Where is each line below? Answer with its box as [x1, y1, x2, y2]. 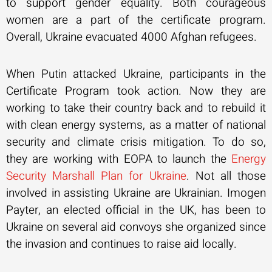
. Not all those [186, 168, 267, 185]
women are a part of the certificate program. [6, 11, 266, 29]
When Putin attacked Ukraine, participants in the [6, 66, 266, 83]
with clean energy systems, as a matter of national [6, 117, 266, 134]
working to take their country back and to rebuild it [6, 100, 266, 117]
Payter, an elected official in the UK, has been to [6, 202, 266, 219]
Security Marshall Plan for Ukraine [6, 168, 186, 185]
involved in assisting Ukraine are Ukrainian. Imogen [6, 185, 266, 202]
